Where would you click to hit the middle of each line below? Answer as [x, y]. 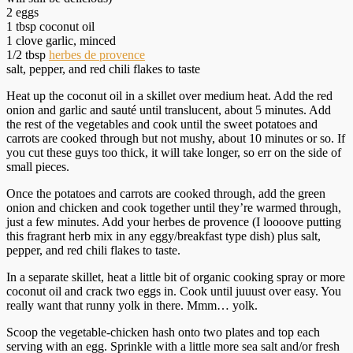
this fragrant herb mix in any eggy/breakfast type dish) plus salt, [163, 236]
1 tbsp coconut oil [50, 26]
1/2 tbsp [28, 54]
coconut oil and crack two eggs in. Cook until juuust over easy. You [174, 291]
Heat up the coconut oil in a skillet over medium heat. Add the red [169, 95]
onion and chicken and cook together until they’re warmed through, [174, 207]
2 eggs [22, 12]
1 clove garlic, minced [61, 40]
